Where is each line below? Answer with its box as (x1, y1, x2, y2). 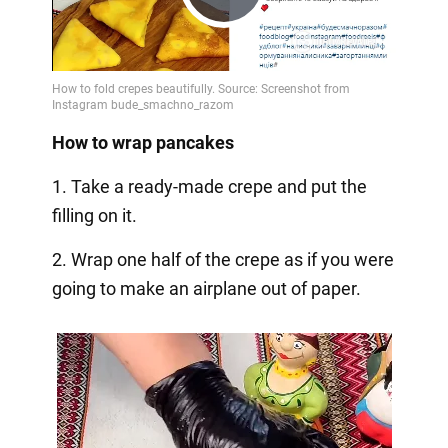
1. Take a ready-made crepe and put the (51, 176, 367, 198)
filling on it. (51, 205, 137, 227)
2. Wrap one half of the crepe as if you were (51, 249, 394, 271)
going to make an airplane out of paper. (51, 278, 361, 300)
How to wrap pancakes (51, 132, 234, 154)
